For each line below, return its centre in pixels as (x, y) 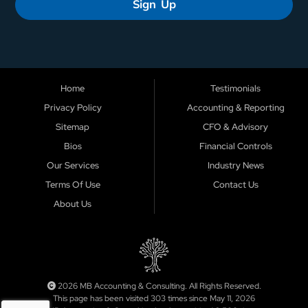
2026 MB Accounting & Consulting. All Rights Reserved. (158, 286)
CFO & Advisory (235, 127)
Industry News (235, 166)
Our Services (73, 166)
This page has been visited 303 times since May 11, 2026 (154, 299)
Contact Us (235, 185)
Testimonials (235, 89)
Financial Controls (235, 146)
